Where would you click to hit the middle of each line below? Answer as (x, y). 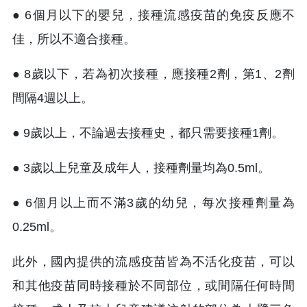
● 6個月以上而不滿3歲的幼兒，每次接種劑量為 (153, 202)
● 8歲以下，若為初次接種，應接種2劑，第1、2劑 (153, 74)
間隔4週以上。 (53, 98)
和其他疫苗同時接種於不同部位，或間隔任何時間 (153, 285)
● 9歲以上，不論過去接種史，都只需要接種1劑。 (148, 133)
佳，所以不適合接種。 (74, 39)
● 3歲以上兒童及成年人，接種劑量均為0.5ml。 (141, 168)
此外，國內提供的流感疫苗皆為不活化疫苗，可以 (153, 261)
